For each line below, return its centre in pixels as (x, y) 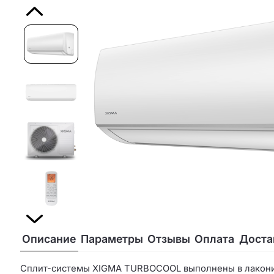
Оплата (215, 239)
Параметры (112, 239)
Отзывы (169, 239)
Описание (49, 239)
